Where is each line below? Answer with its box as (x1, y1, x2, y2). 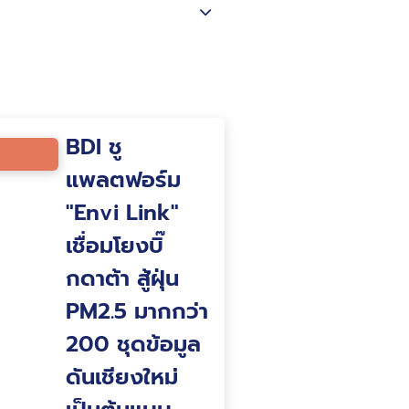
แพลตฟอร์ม (65, 163, 181, 196)
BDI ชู (65, 131, 122, 163)
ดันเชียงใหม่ (65, 361, 178, 393)
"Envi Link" (65, 196, 179, 229)
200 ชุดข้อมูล (65, 328, 201, 361)
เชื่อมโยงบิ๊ (65, 229, 163, 262)
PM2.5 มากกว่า (65, 295, 208, 328)
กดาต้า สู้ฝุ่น (65, 262, 179, 295)
